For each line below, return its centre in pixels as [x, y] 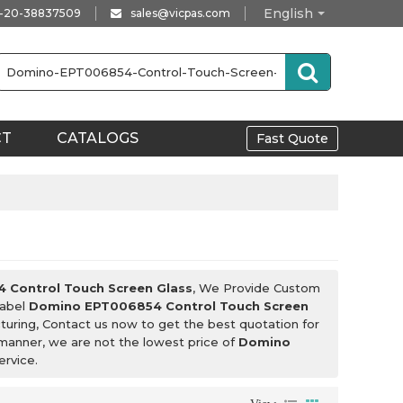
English [288, 13]
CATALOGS [98, 138]
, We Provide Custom [256, 288]
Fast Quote [292, 139]
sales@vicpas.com [180, 13]
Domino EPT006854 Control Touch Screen [169, 306]
